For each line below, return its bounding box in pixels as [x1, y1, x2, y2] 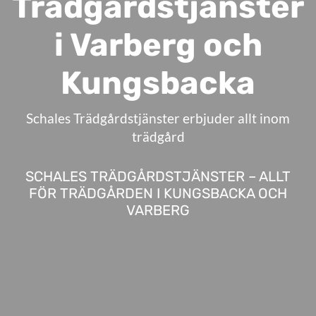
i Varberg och [54, 25, 262, 63]
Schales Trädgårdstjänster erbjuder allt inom [26, 109, 290, 126]
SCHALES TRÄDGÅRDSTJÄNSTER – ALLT [25, 167, 291, 185]
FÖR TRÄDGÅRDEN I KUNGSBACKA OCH [29, 184, 287, 202]
